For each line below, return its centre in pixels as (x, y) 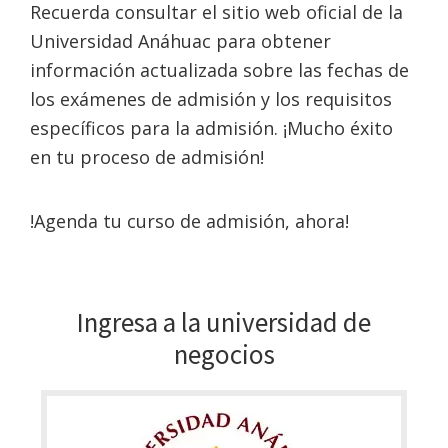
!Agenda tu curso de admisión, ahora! (189, 221)
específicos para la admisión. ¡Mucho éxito (211, 128)
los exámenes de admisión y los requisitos (211, 99)
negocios (224, 354)
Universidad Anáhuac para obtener (180, 41)
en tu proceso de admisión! (147, 157)
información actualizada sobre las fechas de (219, 70)
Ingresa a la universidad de (224, 322)
